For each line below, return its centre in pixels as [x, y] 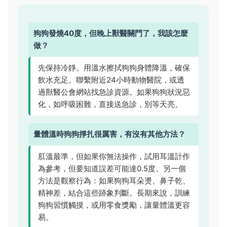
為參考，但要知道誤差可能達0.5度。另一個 [112, 168]
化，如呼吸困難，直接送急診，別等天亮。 [110, 104]
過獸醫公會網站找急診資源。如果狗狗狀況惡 [114, 92]
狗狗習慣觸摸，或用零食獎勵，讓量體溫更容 [114, 205]
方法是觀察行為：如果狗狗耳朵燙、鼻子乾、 [114, 181]
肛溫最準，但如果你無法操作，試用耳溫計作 [114, 156]
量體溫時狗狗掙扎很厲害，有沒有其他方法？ [109, 134]
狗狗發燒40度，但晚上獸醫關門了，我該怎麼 [111, 33]
